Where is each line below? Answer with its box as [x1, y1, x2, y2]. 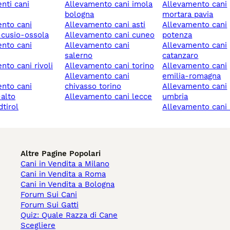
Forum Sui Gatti [21, 200, 79, 210]
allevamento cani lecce [70, 92, 152, 102]
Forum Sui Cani [21, 190, 77, 200]
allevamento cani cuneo [70, 30, 155, 40]
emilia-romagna [162, 71, 221, 81]
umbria [162, 92, 188, 102]
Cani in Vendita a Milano [21, 159, 109, 169]
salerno [65, 51, 93, 61]
